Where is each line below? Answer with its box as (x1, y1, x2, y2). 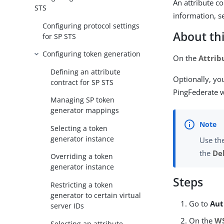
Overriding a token (50, 151, 113, 161)
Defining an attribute (50, 66, 121, 76)
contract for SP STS (50, 77, 114, 87)
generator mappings (50, 105, 119, 115)
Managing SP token (50, 95, 115, 105)
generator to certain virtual (50, 190, 141, 200)
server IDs (50, 201, 84, 210)
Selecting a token (50, 123, 108, 133)
